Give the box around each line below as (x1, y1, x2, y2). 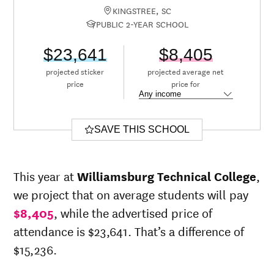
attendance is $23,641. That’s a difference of (13, 222, 245, 240)
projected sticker (46, 65, 105, 78)
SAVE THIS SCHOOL (94, 124, 190, 135)
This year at (13, 167, 78, 185)
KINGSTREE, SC (113, 4, 171, 18)
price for (171, 77, 201, 90)
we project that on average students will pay (13, 185, 249, 204)
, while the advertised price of (54, 204, 213, 222)
